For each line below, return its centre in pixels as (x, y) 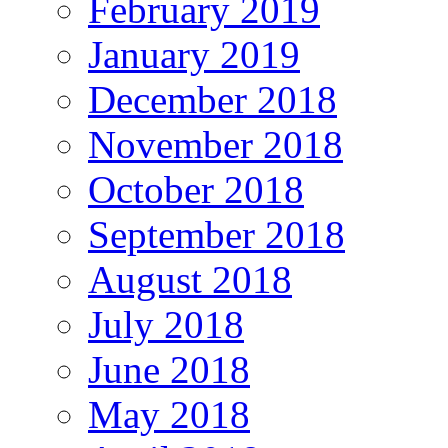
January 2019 (194, 54)
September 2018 (216, 234)
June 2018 (169, 369)
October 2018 (196, 189)
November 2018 (215, 144)
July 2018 (166, 324)
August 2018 (190, 279)
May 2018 (169, 414)
